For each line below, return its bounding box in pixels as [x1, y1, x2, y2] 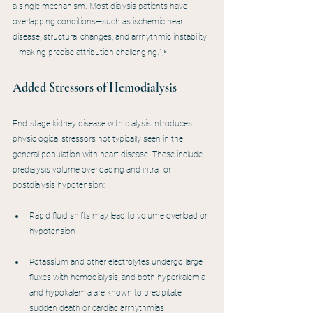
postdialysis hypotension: [13, 180, 105, 191]
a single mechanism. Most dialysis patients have [13, 1, 189, 12]
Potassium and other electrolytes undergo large [29, 257, 205, 268]
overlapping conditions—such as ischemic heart [13, 17, 188, 27]
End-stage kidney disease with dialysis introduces [13, 119, 194, 129]
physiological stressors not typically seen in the [13, 134, 185, 145]
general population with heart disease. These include [13, 150, 205, 160]
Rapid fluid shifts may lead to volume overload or [29, 211, 210, 221]
